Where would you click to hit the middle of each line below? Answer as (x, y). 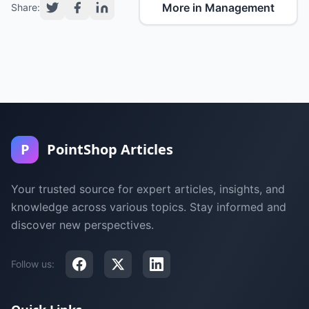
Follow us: (33, 264)
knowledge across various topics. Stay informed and (149, 207)
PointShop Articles (110, 149)
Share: (26, 7)
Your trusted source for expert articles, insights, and (148, 189)
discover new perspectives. (82, 225)
